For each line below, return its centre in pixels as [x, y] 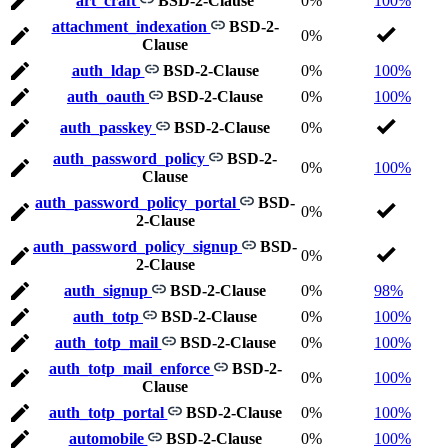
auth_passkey [108, 128]
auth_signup [108, 291]
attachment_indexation [131, 27]
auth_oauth [108, 97]
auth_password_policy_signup [137, 247]
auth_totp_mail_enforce [131, 369]
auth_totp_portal [108, 413]
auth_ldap [108, 71]
